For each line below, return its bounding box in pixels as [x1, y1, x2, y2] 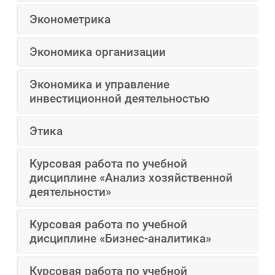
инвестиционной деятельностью [29, 91, 210, 106]
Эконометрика [29, 12, 111, 27]
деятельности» [29, 185, 112, 199]
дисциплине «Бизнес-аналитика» [29, 231, 212, 246]
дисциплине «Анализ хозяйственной [29, 171, 233, 185]
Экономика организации [29, 45, 166, 60]
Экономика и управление [29, 77, 170, 92]
